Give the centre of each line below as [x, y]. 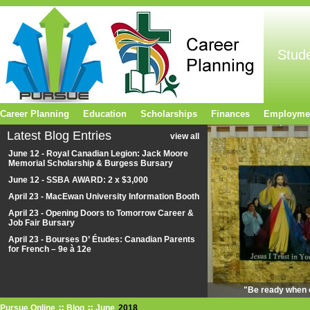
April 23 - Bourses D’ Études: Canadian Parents [102, 239]
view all [185, 136]
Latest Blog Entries [59, 136]
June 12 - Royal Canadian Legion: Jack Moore [98, 154]
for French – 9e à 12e [51, 249]
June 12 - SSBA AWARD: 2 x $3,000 [78, 180]
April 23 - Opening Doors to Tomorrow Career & [101, 213]
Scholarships [169, 114]
